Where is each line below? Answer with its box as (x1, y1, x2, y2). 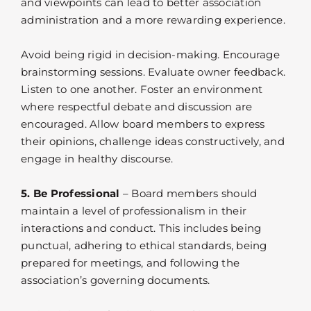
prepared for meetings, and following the (21, 256, 239, 270)
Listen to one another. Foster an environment (21, 83, 262, 96)
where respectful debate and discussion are (21, 100, 253, 114)
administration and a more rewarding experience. (21, 13, 285, 27)
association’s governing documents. (21, 274, 210, 287)
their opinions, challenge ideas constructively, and (21, 135, 285, 149)
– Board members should (119, 187, 258, 201)
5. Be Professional (21, 187, 120, 201)
